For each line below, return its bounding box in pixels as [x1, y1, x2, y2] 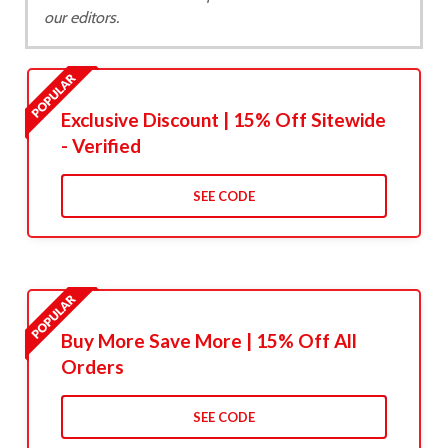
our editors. [44, 8, 119, 27]
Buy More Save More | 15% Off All [60, 329, 357, 353]
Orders [60, 355, 124, 379]
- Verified [60, 134, 141, 158]
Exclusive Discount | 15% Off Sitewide [60, 108, 386, 132]
